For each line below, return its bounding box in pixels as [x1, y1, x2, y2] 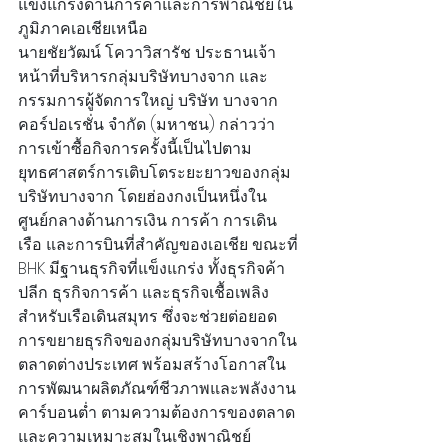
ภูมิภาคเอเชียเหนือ [18, 17, 148, 41]
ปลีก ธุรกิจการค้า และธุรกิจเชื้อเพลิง [18, 281, 269, 305]
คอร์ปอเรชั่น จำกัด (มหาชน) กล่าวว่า [18, 113, 279, 137]
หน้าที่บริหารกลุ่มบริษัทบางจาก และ [18, 65, 268, 89]
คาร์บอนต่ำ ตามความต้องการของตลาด [18, 401, 295, 425]
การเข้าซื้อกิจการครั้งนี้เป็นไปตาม [18, 137, 252, 161]
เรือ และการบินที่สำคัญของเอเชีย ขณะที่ [18, 233, 302, 257]
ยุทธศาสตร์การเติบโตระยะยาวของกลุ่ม [18, 161, 291, 185]
